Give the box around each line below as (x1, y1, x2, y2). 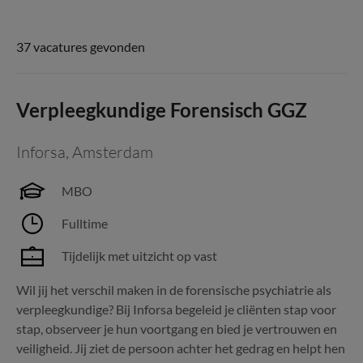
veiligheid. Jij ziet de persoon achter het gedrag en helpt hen (16, 340, 345, 356)
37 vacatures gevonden (16, 39, 145, 54)
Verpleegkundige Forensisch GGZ (16, 98, 307, 122)
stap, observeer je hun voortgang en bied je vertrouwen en (16, 321, 337, 336)
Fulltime (62, 216, 108, 231)
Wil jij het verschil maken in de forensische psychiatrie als (16, 282, 331, 297)
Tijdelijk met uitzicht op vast (62, 248, 217, 263)
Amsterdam (72, 142, 153, 162)
